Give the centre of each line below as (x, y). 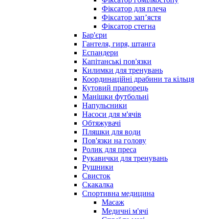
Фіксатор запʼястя (131, 18)
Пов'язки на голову (114, 141)
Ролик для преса (109, 150)
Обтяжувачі (101, 123)
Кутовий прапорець (115, 88)
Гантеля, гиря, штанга (119, 44)
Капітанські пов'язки (117, 62)
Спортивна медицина (118, 194)
